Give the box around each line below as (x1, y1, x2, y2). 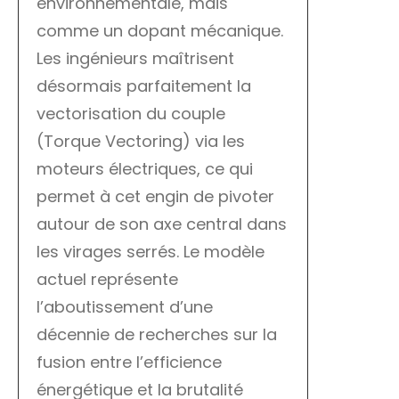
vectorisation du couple (37, 102, 225, 126)
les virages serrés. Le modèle (37, 240, 265, 264)
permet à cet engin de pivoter (37, 185, 274, 208)
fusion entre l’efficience (37, 351, 222, 374)
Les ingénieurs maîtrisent (37, 47, 234, 70)
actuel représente (37, 268, 178, 291)
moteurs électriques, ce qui (37, 158, 253, 181)
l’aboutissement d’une (37, 296, 213, 319)
